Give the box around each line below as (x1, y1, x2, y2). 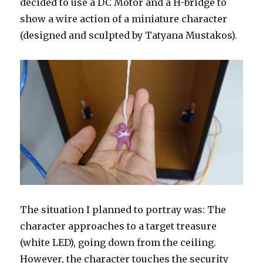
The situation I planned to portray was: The (20, 203, 227, 215)
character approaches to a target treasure (20, 220, 217, 232)
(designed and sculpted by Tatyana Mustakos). (20, 29, 238, 41)
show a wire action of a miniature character (20, 12, 228, 25)
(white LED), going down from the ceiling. (20, 236, 217, 248)
